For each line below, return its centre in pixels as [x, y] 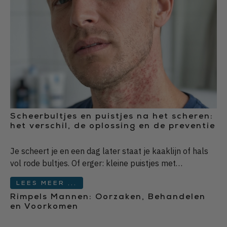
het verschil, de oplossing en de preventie [113, 126]
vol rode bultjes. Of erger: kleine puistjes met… [96, 163]
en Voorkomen [44, 207]
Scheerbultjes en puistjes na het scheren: [112, 117]
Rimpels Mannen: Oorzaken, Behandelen [108, 197]
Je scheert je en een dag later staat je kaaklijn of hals [109, 151]
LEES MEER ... [47, 184]
